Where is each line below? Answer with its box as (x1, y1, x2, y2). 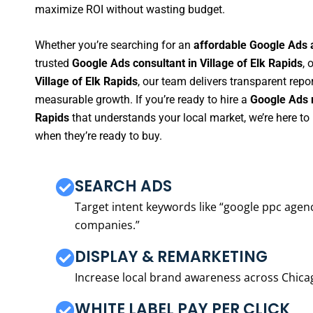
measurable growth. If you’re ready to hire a (35, 93, 250, 107)
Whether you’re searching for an (35, 38, 194, 52)
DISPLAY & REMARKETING (75, 245, 268, 268)
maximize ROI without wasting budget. (35, 2, 225, 16)
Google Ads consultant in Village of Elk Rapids (72, 57, 303, 71)
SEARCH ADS (75, 175, 172, 197)
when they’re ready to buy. (35, 129, 162, 143)
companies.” (75, 217, 140, 233)
